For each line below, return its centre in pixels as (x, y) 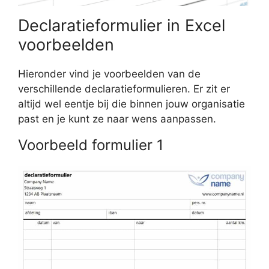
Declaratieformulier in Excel (122, 26)
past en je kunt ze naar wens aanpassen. (117, 119)
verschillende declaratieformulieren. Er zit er (124, 89)
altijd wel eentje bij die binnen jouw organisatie (131, 104)
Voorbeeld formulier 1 (91, 145)
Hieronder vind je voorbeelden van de (109, 74)
